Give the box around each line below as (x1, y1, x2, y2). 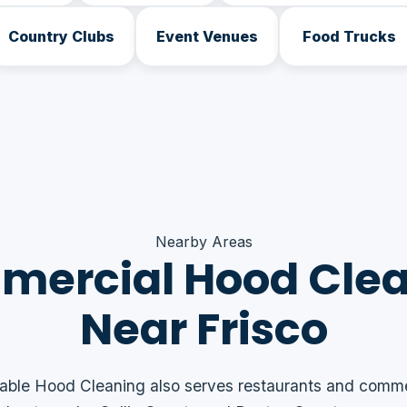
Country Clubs (8, 26, 114, 45)
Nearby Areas (154, 233, 253, 251)
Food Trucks (303, 26, 396, 45)
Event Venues (156, 26, 258, 45)
